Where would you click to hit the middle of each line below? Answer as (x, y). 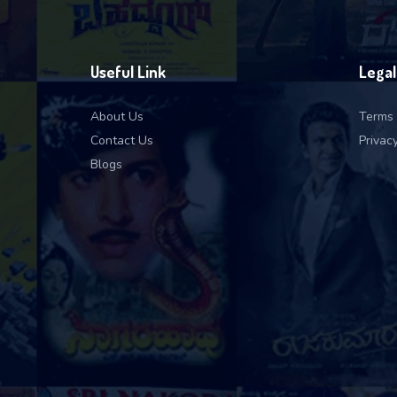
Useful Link (128, 72)
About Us (117, 117)
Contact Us (122, 140)
